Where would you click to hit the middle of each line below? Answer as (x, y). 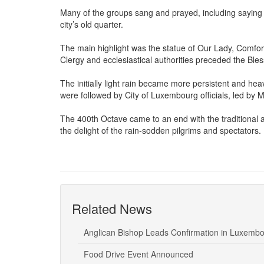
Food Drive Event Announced (138, 254)
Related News (112, 209)
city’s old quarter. (92, 24)
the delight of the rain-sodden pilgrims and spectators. (161, 131)
